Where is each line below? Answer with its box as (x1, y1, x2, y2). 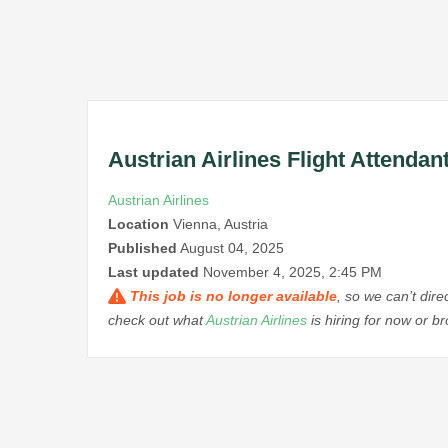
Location (108, 216, 169, 233)
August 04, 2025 (180, 240, 284, 257)
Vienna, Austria (169, 216, 268, 233)
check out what (108, 312, 206, 329)
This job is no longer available (130, 288, 337, 305)
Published (108, 240, 177, 257)
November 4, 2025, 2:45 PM (203, 264, 382, 281)
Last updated (108, 264, 199, 281)
